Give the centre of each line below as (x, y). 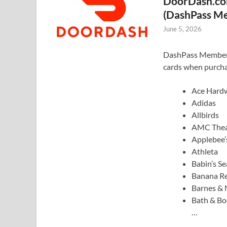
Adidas (204, 102)
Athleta (205, 151)
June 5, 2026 (182, 29)
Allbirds (205, 115)
